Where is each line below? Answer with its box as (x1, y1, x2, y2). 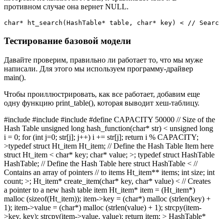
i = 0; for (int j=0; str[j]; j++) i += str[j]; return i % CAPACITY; (4, 132, 198, 141)
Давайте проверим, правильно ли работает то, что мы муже (4, 55, 203, 64)
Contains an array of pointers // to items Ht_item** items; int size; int (4, 168, 215, 176)
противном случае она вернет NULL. (4, 2, 129, 11)
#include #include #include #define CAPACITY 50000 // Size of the (4, 115, 215, 124)
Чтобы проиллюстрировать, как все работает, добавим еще (4, 89, 200, 98)
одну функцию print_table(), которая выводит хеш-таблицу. (4, 98, 199, 107)
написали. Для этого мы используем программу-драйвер (4, 64, 193, 73)
